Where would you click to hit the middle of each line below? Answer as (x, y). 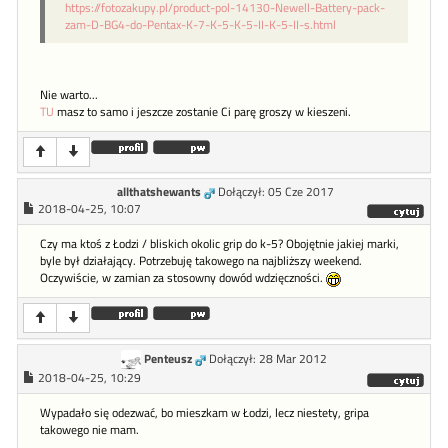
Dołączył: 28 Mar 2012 (268, 359)
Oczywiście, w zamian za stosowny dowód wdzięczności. (183, 278)
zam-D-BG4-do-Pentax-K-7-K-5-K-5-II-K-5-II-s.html (200, 25)
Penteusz (168, 359)
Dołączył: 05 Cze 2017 (276, 192)
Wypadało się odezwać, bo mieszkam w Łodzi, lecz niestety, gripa (204, 413)
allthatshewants (159, 192)
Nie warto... (69, 95)
